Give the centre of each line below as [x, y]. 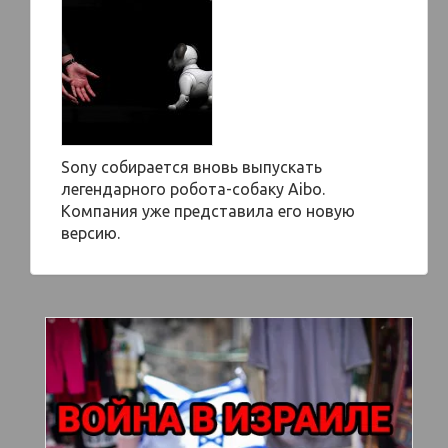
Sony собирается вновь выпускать [191, 167]
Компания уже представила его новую [208, 211]
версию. [90, 233]
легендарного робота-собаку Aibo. [193, 189]
